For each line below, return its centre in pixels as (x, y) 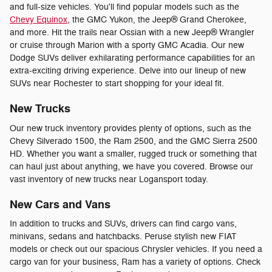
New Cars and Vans (60, 205)
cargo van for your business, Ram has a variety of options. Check (135, 262)
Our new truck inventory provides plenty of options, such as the (131, 128)
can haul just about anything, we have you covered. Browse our (131, 166)
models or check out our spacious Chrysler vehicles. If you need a (136, 250)
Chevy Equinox (39, 20)
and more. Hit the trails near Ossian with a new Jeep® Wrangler (132, 33)
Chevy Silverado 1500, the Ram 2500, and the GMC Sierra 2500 (134, 141)
